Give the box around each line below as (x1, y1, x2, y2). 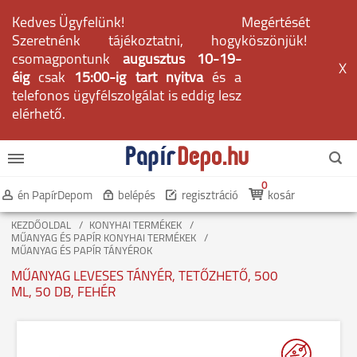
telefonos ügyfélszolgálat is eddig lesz (12, 89, 241, 104)
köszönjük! (241, 34, 307, 49)
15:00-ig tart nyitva (74, 71, 203, 86)
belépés (118, 190, 155, 202)
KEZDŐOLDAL (11, 221, 71, 231)
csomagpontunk (12, 53, 123, 68)
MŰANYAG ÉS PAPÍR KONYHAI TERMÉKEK (11, 233, 196, 244)
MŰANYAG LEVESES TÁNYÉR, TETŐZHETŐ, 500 (11, 270, 278, 284)
